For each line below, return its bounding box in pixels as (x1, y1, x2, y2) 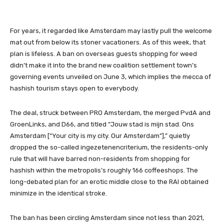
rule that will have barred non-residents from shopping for (10, 155, 190, 162)
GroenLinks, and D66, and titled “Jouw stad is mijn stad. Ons (10, 120, 194, 128)
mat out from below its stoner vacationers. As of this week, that (10, 38, 205, 46)
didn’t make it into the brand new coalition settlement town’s (10, 61, 197, 69)
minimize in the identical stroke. (10, 189, 107, 197)
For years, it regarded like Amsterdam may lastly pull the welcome (10, 27, 212, 34)
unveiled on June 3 (66, 73, 125, 80)
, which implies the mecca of (125, 73, 211, 80)
